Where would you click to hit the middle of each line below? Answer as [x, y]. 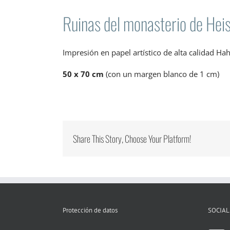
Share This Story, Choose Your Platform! [132, 138]
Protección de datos [90, 210]
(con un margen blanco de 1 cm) [161, 74]
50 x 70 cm [83, 74]
